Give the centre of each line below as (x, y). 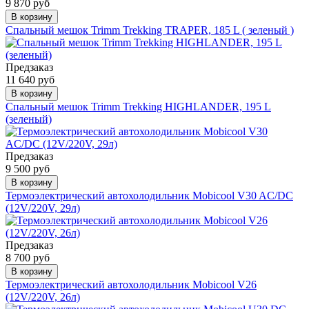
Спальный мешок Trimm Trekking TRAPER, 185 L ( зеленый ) (150, 30)
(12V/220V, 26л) (43, 297)
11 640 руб (30, 79)
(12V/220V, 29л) (43, 208)
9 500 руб (28, 168)
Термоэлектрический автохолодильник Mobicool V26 (131, 284)
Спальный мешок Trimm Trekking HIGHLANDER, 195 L (138, 106)
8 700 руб (28, 257)
